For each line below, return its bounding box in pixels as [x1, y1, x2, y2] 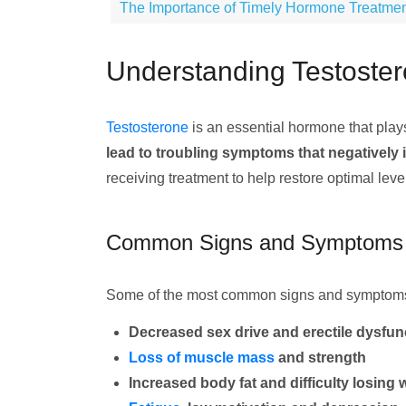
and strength [275, 350, 366, 365]
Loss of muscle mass [129, 350, 275, 365]
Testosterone [106, 120, 188, 135]
